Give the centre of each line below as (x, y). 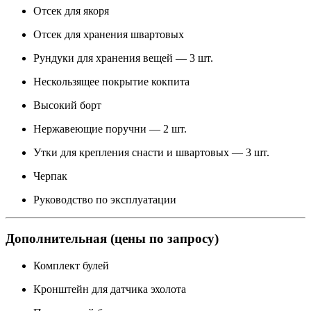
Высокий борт (67, 105)
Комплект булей (71, 266)
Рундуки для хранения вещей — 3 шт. (123, 58)
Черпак (50, 176)
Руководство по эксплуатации (105, 199)
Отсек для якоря (71, 10)
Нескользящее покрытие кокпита (111, 81)
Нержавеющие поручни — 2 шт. (110, 128)
